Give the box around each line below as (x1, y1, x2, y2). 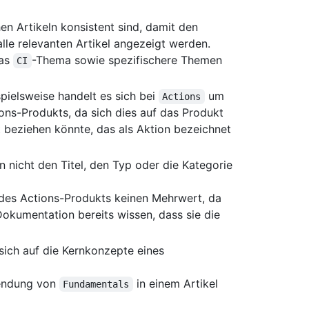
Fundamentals (63, 279, 130, 290)
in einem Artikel (132, 277, 221, 291)
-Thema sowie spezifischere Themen (31, 53, 226, 68)
